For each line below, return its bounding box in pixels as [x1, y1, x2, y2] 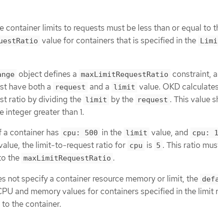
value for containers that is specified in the [40, 35, 198, 46]
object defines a [17, 68, 79, 79]
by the [109, 93, 135, 105]
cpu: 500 [63, 128, 98, 138]
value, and [149, 127, 190, 138]
